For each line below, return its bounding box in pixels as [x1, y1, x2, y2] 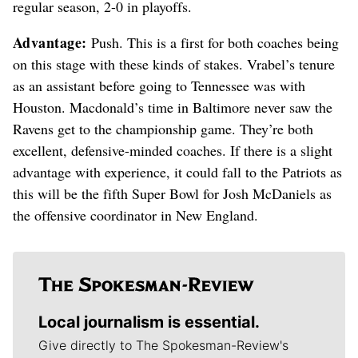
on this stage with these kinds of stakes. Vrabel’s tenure [13, 54, 335, 74]
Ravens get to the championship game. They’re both [13, 119, 313, 139]
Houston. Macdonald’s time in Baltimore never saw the [13, 97, 332, 117]
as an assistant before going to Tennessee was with [13, 76, 305, 96]
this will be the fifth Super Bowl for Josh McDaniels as [13, 184, 332, 204]
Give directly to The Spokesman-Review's [38, 337, 288, 354]
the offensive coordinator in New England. [13, 205, 258, 225]
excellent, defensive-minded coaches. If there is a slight [13, 141, 332, 161]
